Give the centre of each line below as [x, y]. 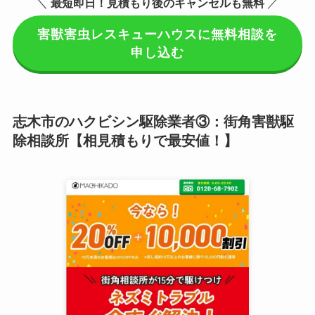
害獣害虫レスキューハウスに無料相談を [157, 34]
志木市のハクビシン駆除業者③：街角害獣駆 [153, 122]
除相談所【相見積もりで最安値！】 [125, 141]
